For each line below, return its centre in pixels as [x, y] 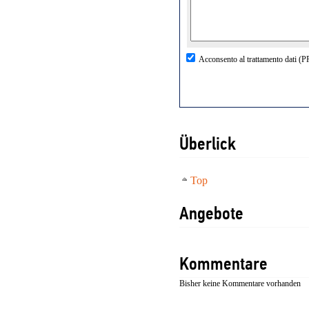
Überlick [208, 145]
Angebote [211, 215]
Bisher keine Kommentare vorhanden [240, 283]
